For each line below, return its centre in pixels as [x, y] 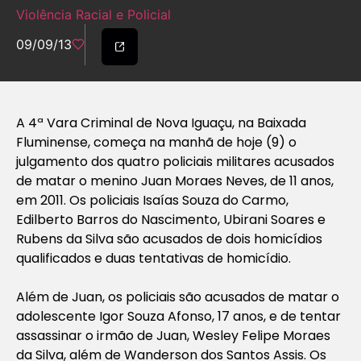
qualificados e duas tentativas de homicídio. [154, 258]
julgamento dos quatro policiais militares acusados [175, 161]
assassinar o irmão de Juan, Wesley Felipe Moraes [173, 335]
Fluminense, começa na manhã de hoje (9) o [156, 142]
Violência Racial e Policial [93, 15]
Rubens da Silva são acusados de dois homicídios [169, 239]
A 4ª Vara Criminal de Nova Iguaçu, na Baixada [161, 122]
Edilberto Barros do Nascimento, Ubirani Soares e [171, 219]
